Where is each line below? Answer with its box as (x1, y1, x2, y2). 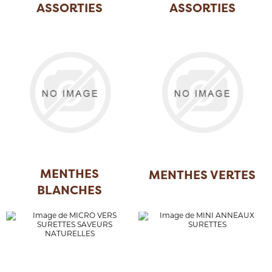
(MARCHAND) (161, 15, 243, 32)
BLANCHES (37, 181, 103, 198)
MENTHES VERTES (149, 166, 256, 183)
